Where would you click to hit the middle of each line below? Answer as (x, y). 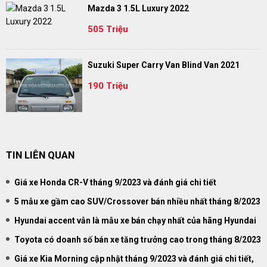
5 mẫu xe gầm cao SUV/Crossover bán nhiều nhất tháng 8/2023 (137, 202)
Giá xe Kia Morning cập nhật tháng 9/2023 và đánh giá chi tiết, (134, 259)
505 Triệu (108, 29)
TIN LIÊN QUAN (40, 155)
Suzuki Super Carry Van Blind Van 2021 (163, 65)
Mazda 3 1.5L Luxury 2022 (138, 9)
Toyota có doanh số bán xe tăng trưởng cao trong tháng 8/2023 (138, 240)
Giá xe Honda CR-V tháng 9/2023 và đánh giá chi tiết (115, 183)
